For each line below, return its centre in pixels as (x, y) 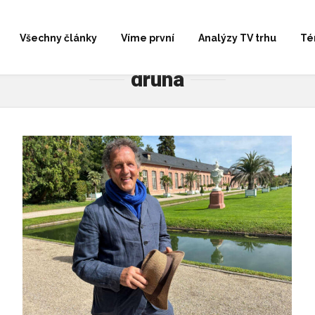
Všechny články (58, 38)
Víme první (148, 38)
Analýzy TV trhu (237, 38)
